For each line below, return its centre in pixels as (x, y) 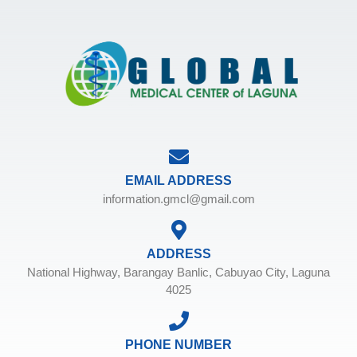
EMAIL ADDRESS (178, 181)
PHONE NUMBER (178, 345)
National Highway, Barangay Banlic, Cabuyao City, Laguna (178, 273)
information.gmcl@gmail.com (178, 199)
